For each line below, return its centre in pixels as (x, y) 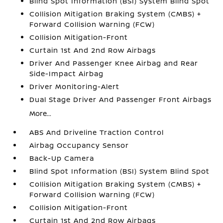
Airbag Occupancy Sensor (79, 145)
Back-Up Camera (62, 158)
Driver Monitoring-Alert (75, 86)
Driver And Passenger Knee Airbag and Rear (114, 63)
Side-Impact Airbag (67, 73)
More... (41, 113)
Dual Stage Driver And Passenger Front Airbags (121, 99)
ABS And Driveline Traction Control (97, 132)
